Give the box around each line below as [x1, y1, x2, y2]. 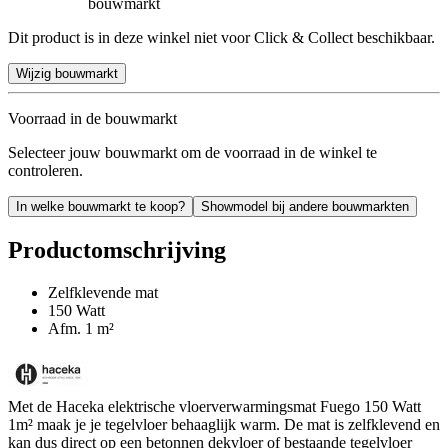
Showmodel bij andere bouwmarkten [201, 198, 409, 214]
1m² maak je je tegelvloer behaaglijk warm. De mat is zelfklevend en [8, 415, 440, 433]
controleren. [8, 161, 83, 179]
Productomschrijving [8, 236, 226, 263]
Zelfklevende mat [48, 283, 158, 301]
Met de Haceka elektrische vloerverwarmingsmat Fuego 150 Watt [8, 397, 421, 415]
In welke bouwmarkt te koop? [16, 198, 185, 214]
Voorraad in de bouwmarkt [8, 109, 177, 127]
